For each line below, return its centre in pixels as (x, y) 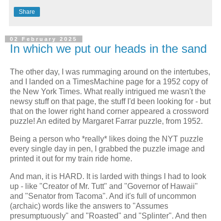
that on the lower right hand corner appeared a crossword (109, 111)
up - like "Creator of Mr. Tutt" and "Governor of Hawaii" (104, 186)
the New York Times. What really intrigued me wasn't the (108, 92)
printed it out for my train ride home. (71, 159)
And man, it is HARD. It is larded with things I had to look (108, 177)
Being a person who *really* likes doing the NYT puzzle (107, 139)
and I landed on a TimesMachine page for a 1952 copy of (109, 82)
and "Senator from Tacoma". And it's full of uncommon (103, 196)
